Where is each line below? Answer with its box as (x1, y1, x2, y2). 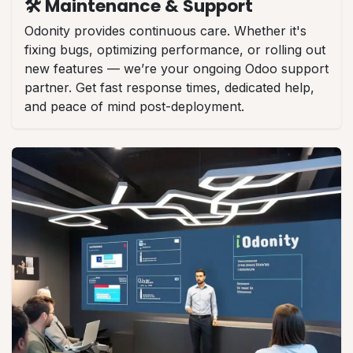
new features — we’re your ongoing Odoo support (24, 60, 329, 76)
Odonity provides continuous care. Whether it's (24, 22, 307, 39)
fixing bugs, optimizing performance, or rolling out (24, 41, 325, 58)
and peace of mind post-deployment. (24, 98, 244, 114)
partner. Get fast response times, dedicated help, (24, 79, 314, 95)
